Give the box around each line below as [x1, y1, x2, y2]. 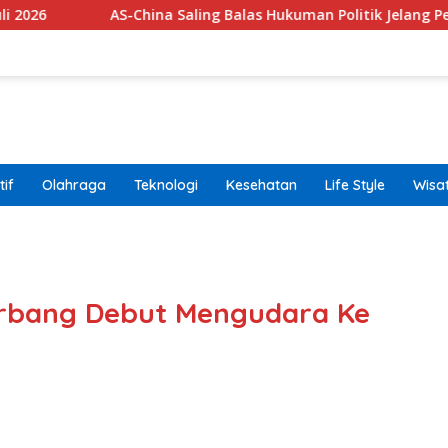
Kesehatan [226, 176, 297, 194]
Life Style [325, 176, 385, 194]
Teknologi [134, 176, 198, 194]
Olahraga [42, 176, 106, 194]
